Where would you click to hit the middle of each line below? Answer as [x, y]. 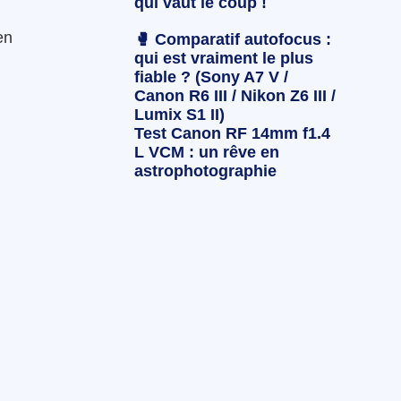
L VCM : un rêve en [206, 153]
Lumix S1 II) [179, 115]
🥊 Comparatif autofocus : [232, 40]
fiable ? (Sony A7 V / [211, 77]
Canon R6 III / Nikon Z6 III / [235, 96]
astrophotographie [205, 171]
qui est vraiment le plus [223, 59]
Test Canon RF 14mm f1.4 [232, 134]
